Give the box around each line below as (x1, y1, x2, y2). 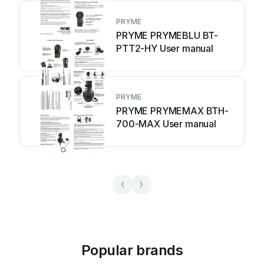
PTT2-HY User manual (116, 42, 213, 54)
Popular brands (81, 242, 183, 259)
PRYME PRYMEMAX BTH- (116, 105, 229, 117)
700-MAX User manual (116, 118, 216, 130)
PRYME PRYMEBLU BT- (116, 29, 219, 41)
